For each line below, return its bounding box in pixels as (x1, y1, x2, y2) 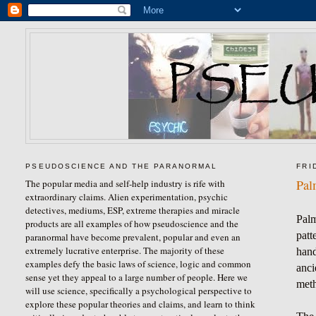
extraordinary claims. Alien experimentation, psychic (25, 190, 229, 203)
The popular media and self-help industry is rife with (25, 176, 226, 190)
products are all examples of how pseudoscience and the (25, 217, 239, 230)
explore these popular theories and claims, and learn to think (25, 297, 256, 310)
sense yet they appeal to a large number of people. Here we (25, 270, 248, 284)
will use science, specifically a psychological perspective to (25, 284, 253, 297)
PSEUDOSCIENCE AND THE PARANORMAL (25, 162, 218, 171)
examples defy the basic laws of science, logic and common (25, 257, 252, 270)
